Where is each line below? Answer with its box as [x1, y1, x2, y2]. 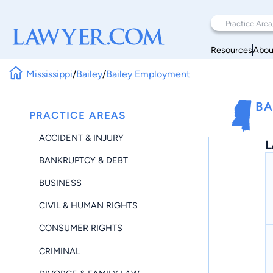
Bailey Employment [106, 68, 191, 80]
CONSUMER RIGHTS [39, 222, 122, 234]
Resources [211, 44, 252, 55]
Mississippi [26, 68, 73, 80]
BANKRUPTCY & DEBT [39, 154, 128, 166]
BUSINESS [39, 177, 82, 188]
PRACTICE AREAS [29, 110, 126, 121]
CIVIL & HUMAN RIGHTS [39, 200, 138, 211]
